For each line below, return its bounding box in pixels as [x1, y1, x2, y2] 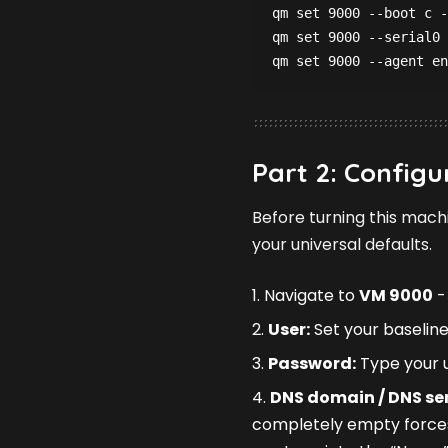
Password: [268, 351, 356, 375]
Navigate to [264, 283, 359, 307]
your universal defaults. [252, 232, 432, 256]
